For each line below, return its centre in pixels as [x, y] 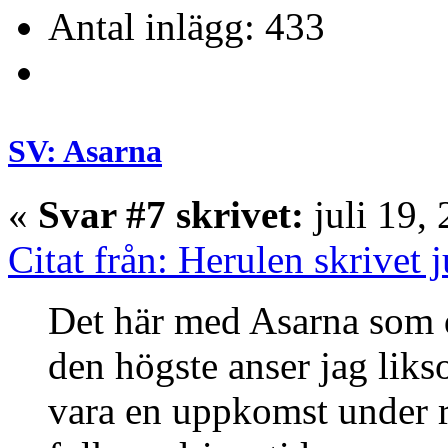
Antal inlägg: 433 [186, 27]
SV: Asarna [85, 150]
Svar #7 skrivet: [171, 214]
